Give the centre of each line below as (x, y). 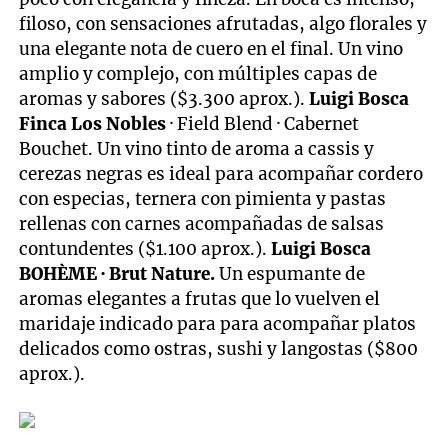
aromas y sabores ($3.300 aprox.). (164, 98)
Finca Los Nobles (95, 123)
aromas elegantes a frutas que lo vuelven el (200, 298)
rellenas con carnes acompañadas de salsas (202, 223)
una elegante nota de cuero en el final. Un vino (211, 48)
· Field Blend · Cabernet (265, 123)
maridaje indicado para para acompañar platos (218, 323)
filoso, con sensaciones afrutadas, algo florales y (223, 23)
